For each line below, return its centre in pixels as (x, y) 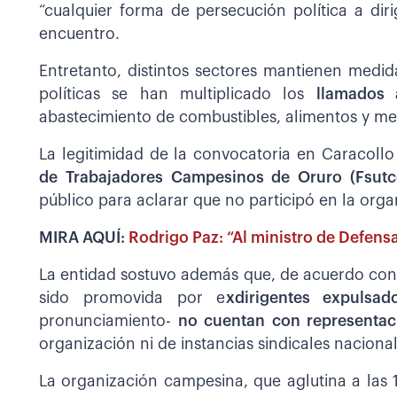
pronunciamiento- (109, 322)
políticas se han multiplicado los (178, 95)
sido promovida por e (132, 299)
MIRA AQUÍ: (84, 238)
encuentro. (79, 35)
